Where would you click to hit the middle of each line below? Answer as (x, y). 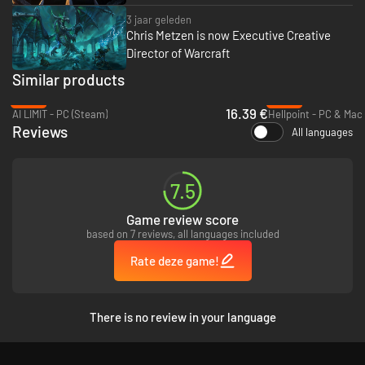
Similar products (68, 79)
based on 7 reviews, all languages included (182, 233)
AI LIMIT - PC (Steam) (60, 114)
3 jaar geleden (159, 20)
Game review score (182, 219)
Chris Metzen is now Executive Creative (229, 35)
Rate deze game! (174, 260)
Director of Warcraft (178, 53)
